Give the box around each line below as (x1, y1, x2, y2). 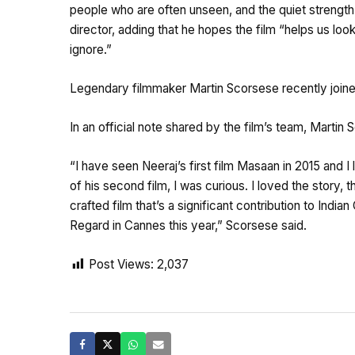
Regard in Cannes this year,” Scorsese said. (70, 218, 307, 234)
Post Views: (89, 257, 154, 273)
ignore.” (70, 42, 112, 58)
